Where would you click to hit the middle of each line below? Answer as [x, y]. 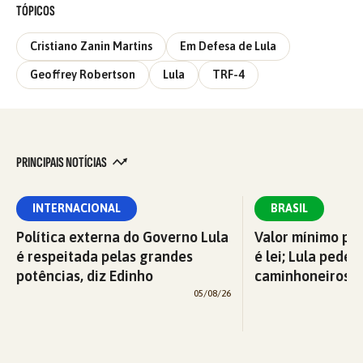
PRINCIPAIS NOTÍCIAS [62, 163]
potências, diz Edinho [85, 276]
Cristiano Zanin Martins [91, 46]
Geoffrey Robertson [83, 75]
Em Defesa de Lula [228, 46]
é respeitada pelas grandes [105, 257]
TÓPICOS [36, 11]
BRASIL [289, 209]
